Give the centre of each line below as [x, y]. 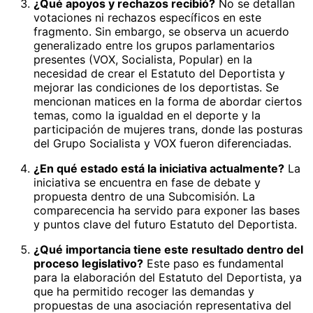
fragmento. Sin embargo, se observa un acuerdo [161, 31]
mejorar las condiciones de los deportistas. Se [156, 87]
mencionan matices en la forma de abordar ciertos [168, 101]
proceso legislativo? [88, 263]
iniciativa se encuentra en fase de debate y [147, 182]
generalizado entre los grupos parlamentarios [154, 45]
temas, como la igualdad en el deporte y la [147, 115]
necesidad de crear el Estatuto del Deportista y [159, 73]
